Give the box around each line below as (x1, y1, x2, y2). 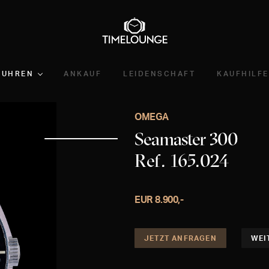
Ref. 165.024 (134, 150, 229, 172)
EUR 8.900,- (134, 193, 184, 205)
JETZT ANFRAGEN (144, 234, 217, 243)
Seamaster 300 (134, 128, 238, 150)
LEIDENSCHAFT (123, 69, 196, 78)
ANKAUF (64, 69, 102, 78)
